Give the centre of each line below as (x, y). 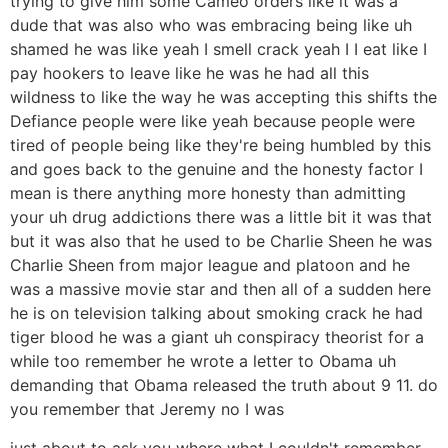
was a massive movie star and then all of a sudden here (220, 289)
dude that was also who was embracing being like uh (211, 25)
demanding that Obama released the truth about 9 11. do (224, 385)
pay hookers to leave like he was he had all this (189, 73)
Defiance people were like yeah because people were (212, 121)
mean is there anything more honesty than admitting (208, 193)
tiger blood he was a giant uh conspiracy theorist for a (217, 337)
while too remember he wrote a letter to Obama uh (203, 361)
